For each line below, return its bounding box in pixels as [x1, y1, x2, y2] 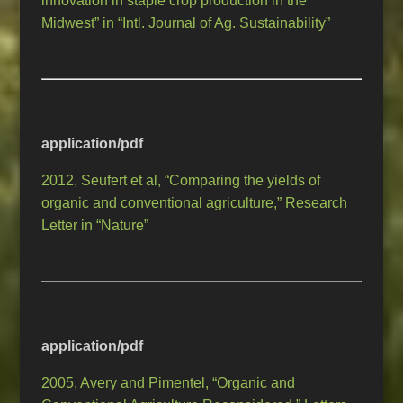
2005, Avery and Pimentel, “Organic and [41, 375, 296, 391]
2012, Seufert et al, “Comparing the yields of [41, 173, 321, 189]
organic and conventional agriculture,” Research [41, 195, 348, 211]
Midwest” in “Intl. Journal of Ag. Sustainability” [41, 15, 331, 31]
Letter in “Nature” [41, 218, 149, 234]
